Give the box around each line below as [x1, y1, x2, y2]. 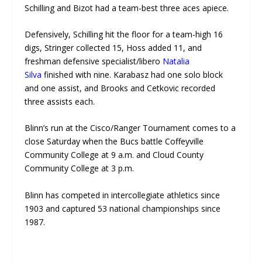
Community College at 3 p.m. [25, 163, 135, 174]
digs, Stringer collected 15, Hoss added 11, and [25, 42, 202, 53]
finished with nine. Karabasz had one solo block [42, 68, 223, 80]
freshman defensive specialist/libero [25, 55, 163, 67]
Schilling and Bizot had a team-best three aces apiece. [25, 2, 229, 13]
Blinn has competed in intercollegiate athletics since [25, 189, 220, 201]
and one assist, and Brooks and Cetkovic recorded [25, 82, 216, 94]
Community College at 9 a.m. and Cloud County [25, 149, 204, 161]
